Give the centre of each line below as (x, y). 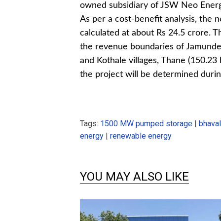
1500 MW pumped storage (146, 124)
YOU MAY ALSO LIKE (134, 177)
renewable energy (141, 136)
